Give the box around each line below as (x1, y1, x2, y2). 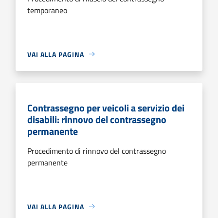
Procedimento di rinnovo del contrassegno (27, 145, 166, 157)
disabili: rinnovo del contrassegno (27, 111, 166, 127)
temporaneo (27, 4, 67, 16)
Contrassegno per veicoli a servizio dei (27, 100, 184, 115)
